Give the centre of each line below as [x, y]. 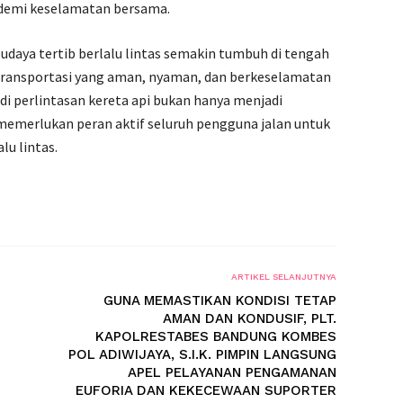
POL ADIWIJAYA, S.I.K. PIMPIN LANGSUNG [202, 354]
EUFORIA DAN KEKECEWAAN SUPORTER [206, 390]
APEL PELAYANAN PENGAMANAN [232, 372]
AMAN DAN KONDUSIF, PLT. [250, 318]
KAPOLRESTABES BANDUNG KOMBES [216, 336]
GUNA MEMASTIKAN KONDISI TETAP [220, 300]
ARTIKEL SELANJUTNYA [284, 277]
